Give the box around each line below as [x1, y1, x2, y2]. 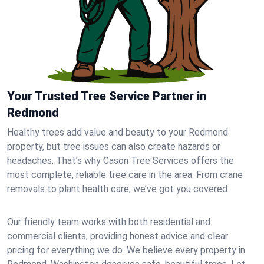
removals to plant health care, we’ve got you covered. [7, 183, 229, 194]
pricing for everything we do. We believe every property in [7, 245, 245, 256]
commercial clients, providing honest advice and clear [7, 230, 228, 242]
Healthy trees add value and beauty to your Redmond [7, 127, 228, 138]
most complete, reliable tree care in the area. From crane [7, 169, 243, 180]
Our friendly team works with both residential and [7, 216, 210, 227]
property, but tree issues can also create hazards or [7, 141, 220, 152]
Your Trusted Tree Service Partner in [7, 89, 206, 103]
